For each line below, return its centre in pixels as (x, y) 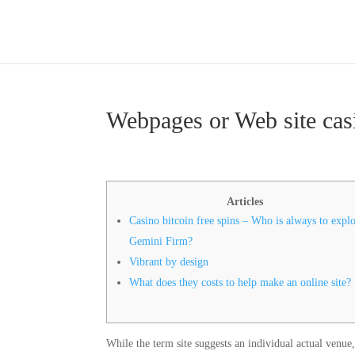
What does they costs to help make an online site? (240, 282)
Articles (245, 202)
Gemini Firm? (161, 241)
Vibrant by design (169, 262)
